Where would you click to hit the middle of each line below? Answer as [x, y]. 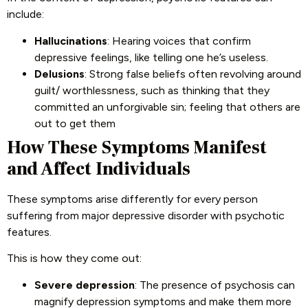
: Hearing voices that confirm [179, 41]
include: [25, 14]
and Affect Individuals [99, 169]
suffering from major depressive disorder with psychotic [146, 215]
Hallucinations [71, 41]
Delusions [59, 74]
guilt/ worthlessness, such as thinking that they [152, 90]
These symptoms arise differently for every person [132, 199]
